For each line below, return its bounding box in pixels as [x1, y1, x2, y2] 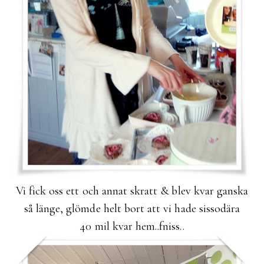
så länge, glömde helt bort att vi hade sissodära [24, 202, 240, 216]
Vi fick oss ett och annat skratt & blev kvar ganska [15, 184, 249, 199]
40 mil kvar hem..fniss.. [80, 219, 184, 234]
